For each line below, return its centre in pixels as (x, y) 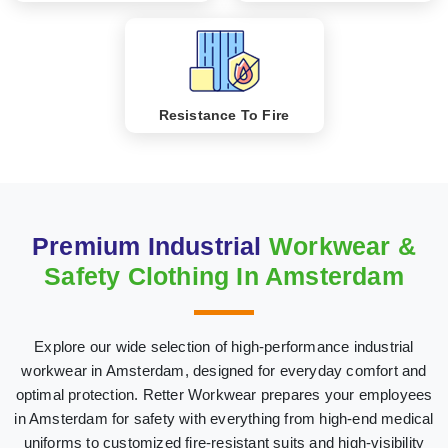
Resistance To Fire (224, 115)
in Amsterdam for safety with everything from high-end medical (224, 418)
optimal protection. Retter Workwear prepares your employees (224, 394)
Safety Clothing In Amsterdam (224, 275)
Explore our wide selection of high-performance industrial (224, 346)
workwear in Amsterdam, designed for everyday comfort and (224, 370)
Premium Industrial (150, 245)
